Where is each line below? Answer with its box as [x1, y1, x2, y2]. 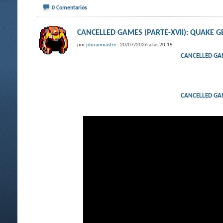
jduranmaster [86, 42, 116, 48]
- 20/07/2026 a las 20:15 [116, 42, 173, 48]
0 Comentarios [52, 5, 87, 11]
